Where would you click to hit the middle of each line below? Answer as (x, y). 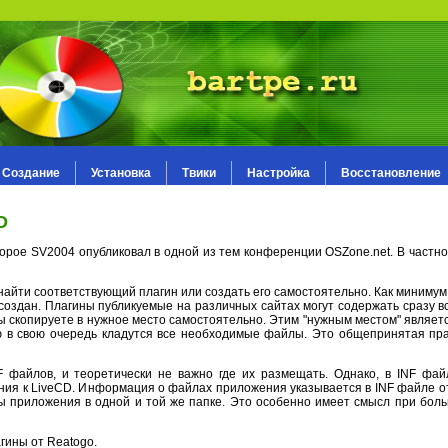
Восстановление (390, 173)
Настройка (278, 173)
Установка (120, 173)
